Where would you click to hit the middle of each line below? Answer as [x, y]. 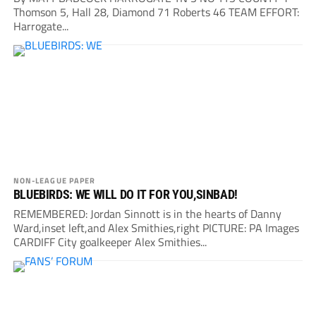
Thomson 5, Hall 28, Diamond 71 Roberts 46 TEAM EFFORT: [156, 12]
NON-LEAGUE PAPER [54, 181]
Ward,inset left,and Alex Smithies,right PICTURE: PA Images [156, 228]
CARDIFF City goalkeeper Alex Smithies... [110, 242]
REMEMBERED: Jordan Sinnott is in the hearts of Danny [147, 214]
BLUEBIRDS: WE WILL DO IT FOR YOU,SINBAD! [125, 195]
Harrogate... [41, 26]
